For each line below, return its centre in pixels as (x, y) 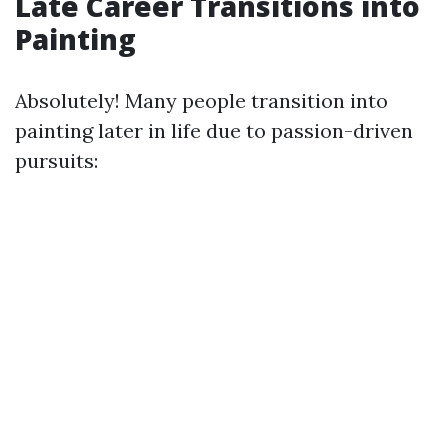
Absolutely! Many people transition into (201, 100)
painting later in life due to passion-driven (214, 130)
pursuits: (56, 160)
